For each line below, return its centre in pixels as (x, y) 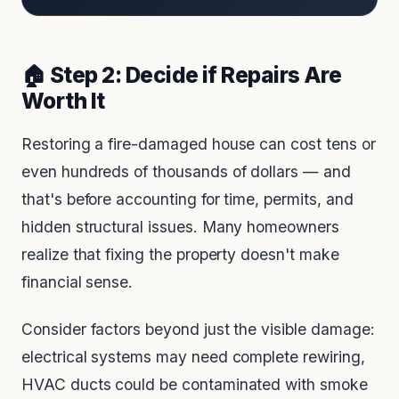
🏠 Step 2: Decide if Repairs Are (182, 75)
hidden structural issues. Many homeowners (180, 227)
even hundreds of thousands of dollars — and (186, 172)
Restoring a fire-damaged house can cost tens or (199, 144)
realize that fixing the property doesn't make (180, 255)
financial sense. (77, 282)
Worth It (63, 101)
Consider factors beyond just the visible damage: (198, 330)
